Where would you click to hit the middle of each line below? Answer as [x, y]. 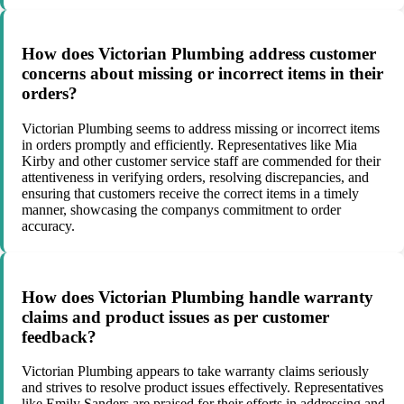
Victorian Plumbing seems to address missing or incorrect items [201, 129]
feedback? [59, 336]
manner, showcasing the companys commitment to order [181, 210]
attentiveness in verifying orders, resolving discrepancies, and [195, 178]
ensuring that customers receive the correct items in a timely [190, 194]
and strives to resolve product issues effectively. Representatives [202, 388]
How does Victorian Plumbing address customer [199, 54]
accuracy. [48, 226]
